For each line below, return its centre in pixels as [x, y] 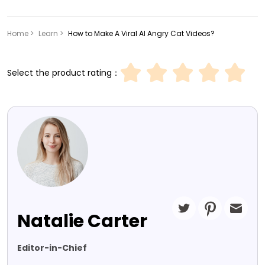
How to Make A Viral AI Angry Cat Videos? [141, 34]
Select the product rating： [64, 72]
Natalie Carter [82, 222]
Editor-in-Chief [52, 248]
